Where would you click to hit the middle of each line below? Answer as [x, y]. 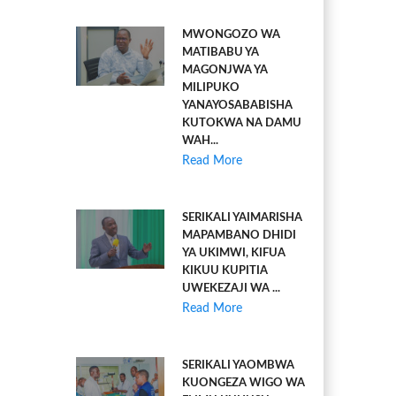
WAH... [200, 141]
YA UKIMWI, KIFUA [234, 253]
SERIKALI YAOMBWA [238, 366]
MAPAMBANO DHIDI [239, 236]
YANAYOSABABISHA [237, 106]
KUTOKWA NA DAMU [242, 123]
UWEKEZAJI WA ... [231, 289]
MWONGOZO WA [231, 35]
